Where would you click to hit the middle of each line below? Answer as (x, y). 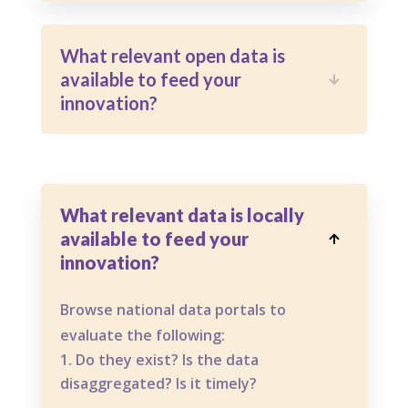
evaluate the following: (142, 336)
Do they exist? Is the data (167, 360)
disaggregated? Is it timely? (158, 384)
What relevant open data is (172, 56)
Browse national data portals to (173, 310)
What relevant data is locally (182, 215)
